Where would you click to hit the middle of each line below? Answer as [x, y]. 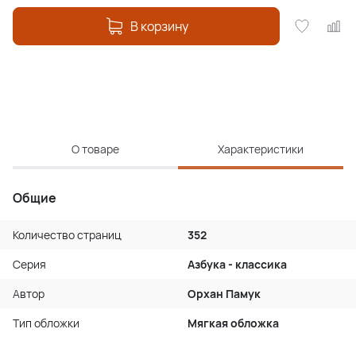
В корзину [159, 27]
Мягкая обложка [233, 323]
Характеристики [261, 149]
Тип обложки [46, 323]
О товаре [95, 149]
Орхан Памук [224, 294]
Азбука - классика [237, 265]
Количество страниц [67, 235]
